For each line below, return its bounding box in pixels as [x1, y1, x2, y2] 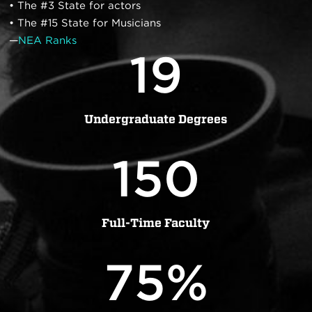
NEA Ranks [18, 34, 77, 47]
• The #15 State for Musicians [9, 17, 162, 29]
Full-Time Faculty [102, 216, 210, 230]
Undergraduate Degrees [84, 112, 228, 126]
